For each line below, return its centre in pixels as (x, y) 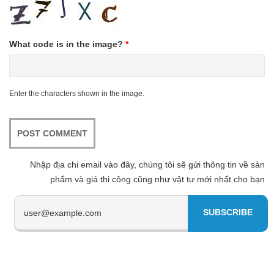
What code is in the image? (67, 44)
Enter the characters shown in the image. (77, 94)
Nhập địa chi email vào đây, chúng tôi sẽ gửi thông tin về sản (147, 165)
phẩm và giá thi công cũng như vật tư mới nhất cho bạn (157, 179)
